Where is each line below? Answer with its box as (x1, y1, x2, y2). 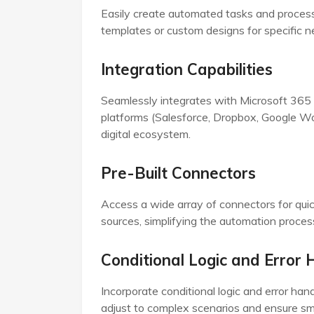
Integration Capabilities (101, 60, 273, 80)
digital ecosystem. (101, 127, 191, 142)
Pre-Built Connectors (101, 163, 256, 184)
